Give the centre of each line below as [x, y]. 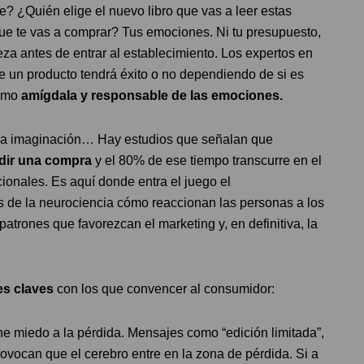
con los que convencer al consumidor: [164, 288]
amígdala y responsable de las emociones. [150, 95]
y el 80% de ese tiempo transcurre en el [207, 160]
